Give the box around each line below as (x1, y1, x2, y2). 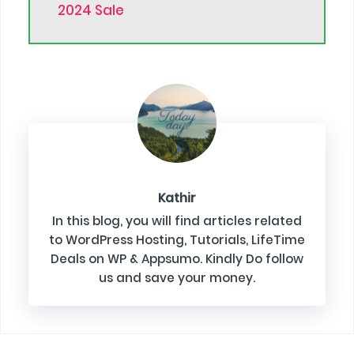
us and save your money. (99, 269, 255, 286)
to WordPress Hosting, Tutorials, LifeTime (49, 231, 305, 248)
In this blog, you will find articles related (52, 212, 302, 229)
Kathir (158, 190, 196, 207)
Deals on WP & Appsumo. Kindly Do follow (51, 250, 303, 267)
